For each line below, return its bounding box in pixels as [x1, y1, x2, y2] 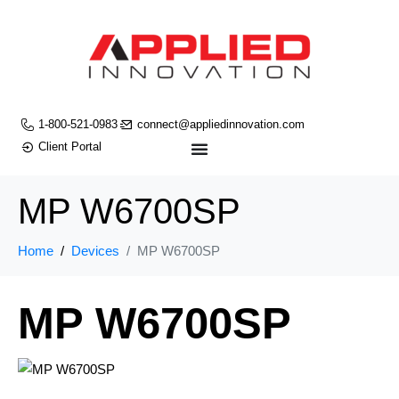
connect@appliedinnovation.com [137, 118, 305, 131]
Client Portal [37, 140, 102, 153]
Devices [71, 243, 119, 258]
